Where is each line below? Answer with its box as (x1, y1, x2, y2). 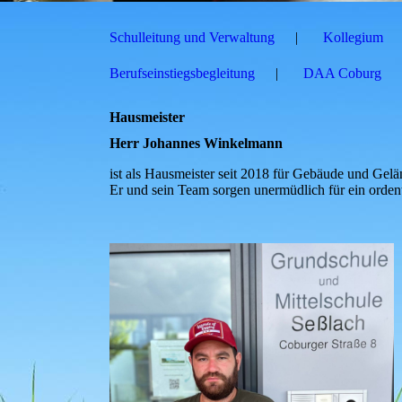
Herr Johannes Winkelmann (109, 135, 283, 152)
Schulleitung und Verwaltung (109, 30, 275, 45)
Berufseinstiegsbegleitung (109, 66, 255, 81)
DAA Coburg (303, 66, 381, 81)
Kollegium (323, 30, 383, 45)
